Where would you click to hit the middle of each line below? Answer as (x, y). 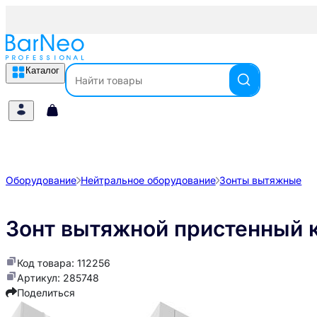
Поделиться (46, 293)
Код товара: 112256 (64, 263)
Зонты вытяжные (261, 180)
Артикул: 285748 (58, 278)
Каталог (42, 70)
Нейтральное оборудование (148, 180)
